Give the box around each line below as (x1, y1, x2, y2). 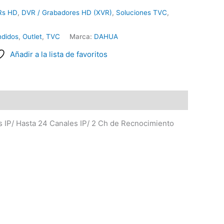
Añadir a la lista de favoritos (9, 49, 107, 59)
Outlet (22, 32, 42, 41)
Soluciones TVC (116, 8, 167, 17)
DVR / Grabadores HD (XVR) (21, 8, 112, 17)
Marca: (69, 32, 94, 41)
